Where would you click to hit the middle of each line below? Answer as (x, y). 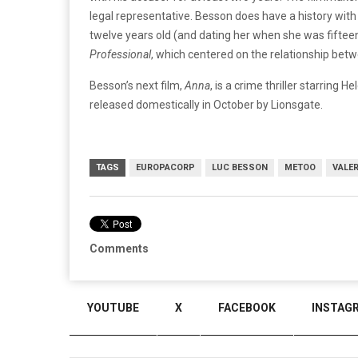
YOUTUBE (113, 308)
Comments (119, 248)
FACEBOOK (247, 308)
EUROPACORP (165, 167)
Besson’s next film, (137, 85)
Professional (120, 54)
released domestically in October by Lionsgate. (206, 104)
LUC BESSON (240, 167)
